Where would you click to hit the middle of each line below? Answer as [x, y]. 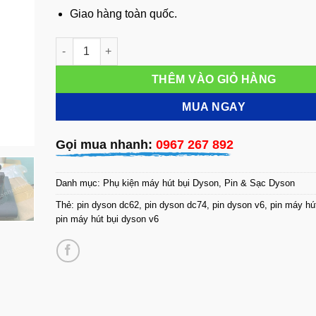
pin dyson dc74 [175, 205]
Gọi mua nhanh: [105, 145]
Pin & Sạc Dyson [259, 183]
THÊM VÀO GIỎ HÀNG [214, 79]
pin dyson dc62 [108, 205]
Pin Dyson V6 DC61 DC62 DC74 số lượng [153, 44]
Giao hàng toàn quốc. [124, 13]
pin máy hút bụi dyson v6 [107, 219]
